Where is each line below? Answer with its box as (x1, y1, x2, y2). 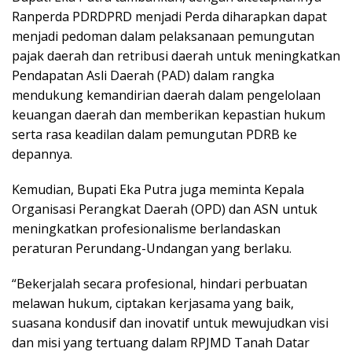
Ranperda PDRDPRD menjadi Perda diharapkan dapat (12, 8, 327, 26)
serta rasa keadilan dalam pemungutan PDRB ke (12, 126, 297, 144)
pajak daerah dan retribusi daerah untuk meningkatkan (12, 47, 340, 65)
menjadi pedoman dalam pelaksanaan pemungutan (12, 27, 314, 46)
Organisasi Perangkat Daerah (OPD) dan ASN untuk (12, 200, 317, 218)
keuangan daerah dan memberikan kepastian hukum (12, 106, 325, 124)
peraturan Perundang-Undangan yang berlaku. (12, 240, 291, 258)
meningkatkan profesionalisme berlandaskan (12, 220, 280, 238)
